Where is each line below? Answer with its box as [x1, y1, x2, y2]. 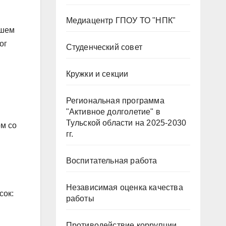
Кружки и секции [66, 69, 129, 78]
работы [66, 194, 94, 203]
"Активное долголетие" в [66, 107, 161, 116]
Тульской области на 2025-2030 [66, 118, 187, 127]
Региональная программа [66, 96, 164, 105]
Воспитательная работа [66, 156, 157, 165]
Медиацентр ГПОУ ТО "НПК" [66, 16, 176, 25]
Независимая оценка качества [66, 183, 183, 192]
